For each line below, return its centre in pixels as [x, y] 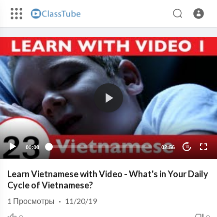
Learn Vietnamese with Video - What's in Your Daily [108, 174]
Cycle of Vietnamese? [50, 185]
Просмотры [33, 201]
